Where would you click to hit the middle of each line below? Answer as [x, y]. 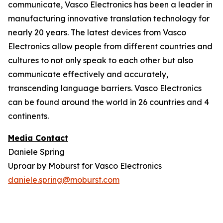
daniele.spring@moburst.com [64, 180]
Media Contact [38, 138]
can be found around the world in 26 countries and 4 [109, 102]
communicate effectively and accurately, [88, 74]
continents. [28, 116]
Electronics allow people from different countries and [110, 46]
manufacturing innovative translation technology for [109, 18]
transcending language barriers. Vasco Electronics [105, 88]
